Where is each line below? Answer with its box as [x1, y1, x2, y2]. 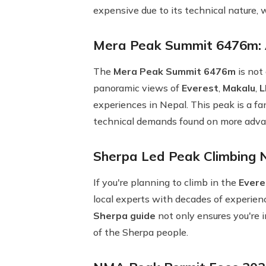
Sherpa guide [93, 210, 156, 221]
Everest [182, 82, 218, 94]
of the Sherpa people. [93, 226, 188, 238]
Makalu [223, 82, 255, 94]
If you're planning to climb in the [93, 176, 239, 188]
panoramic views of [93, 82, 182, 94]
